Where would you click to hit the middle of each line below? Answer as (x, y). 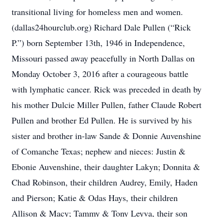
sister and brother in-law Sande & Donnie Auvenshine (106, 136)
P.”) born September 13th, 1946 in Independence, (98, 43)
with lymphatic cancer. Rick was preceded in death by (107, 89)
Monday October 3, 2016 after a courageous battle (100, 74)
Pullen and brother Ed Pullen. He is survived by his (102, 120)
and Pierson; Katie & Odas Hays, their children (95, 198)
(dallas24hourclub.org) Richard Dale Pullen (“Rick (101, 27)
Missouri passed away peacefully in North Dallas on (103, 58)
